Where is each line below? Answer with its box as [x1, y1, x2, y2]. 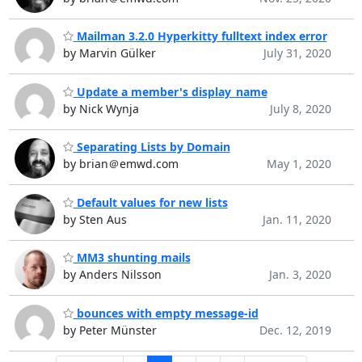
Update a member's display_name [73, 83, 267, 99]
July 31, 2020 [263, 45, 331, 61]
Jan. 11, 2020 [262, 211, 331, 227]
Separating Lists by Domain [73, 139, 230, 155]
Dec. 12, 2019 [259, 322, 331, 338]
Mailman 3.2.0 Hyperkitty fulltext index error [73, 28, 327, 44]
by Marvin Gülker [62, 45, 156, 61]
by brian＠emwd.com [62, 156, 179, 172]
